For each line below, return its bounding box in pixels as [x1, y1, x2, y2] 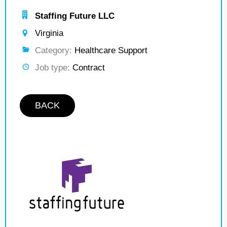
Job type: [35, 63, 70, 72]
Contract [70, 63, 105, 72]
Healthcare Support [72, 46, 147, 55]
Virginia [35, 28, 63, 38]
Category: [35, 46, 72, 55]
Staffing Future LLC [35, 11, 115, 21]
